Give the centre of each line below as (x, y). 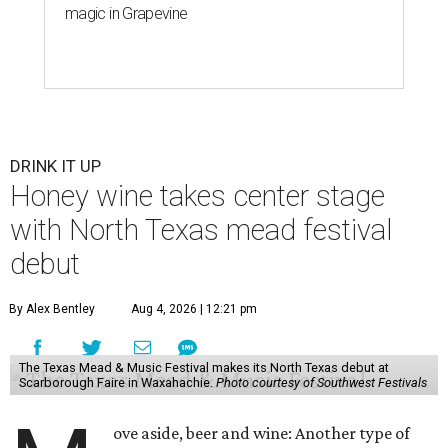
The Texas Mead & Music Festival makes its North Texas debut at (203, 367)
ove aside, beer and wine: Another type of (262, 433)
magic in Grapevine (126, 13)
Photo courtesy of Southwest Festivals (321, 382)
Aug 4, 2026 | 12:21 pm (194, 309)
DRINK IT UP (55, 166)
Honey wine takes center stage (197, 196)
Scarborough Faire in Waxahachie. (117, 382)
